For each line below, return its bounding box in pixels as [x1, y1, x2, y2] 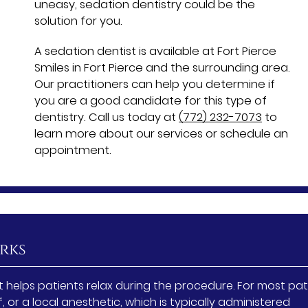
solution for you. [34, 12, 122, 29]
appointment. [34, 142, 111, 158]
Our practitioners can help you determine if [34, 76, 275, 92]
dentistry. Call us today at [34, 109, 179, 125]
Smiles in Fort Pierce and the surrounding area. [34, 59, 290, 76]
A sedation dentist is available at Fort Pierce [34, 43, 276, 59]
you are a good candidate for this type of [34, 92, 267, 109]
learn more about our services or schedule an [34, 125, 288, 142]
